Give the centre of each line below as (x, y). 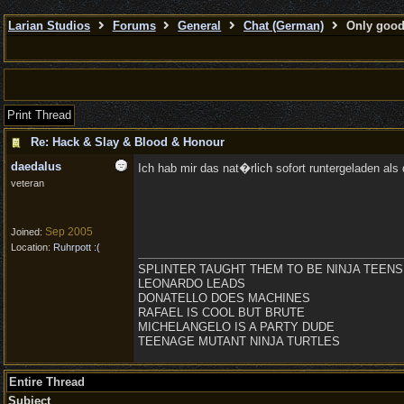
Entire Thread (47, 382)
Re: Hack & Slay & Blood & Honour (128, 142)
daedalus (36, 166)
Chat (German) (283, 26)
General (200, 26)
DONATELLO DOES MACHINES (224, 298)
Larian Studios (49, 26)
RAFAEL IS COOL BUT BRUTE (221, 312)
